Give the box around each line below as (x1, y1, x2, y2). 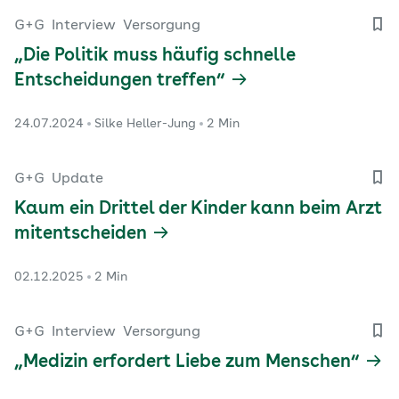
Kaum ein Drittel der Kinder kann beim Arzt (14, 200, 382, 219)
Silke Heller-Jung (94, 118, 196, 131)
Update (52, 172, 103, 187)
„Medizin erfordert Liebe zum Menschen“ (14, 354, 360, 372)
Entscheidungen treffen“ (14, 72, 225, 91)
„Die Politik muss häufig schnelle (14, 47, 296, 66)
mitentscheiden (14, 225, 147, 244)
